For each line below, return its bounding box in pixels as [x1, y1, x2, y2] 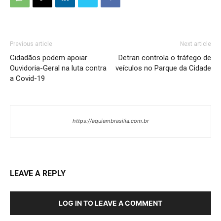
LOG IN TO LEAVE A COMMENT [59, 198, 162, 207]
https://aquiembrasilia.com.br [72, 117, 149, 124]
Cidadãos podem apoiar [10, 53, 87, 62]
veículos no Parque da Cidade [115, 63, 211, 73]
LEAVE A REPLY [10, 168, 66, 178]
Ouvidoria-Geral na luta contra [10, 63, 107, 73]
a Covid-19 [10, 74, 45, 83]
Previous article [10, 40, 52, 47]
